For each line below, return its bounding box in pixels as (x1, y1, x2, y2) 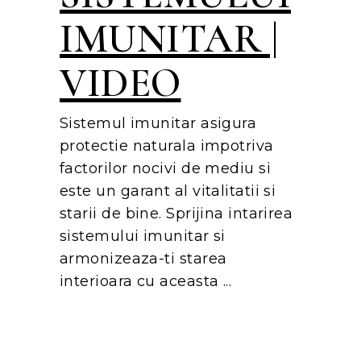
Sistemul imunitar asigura (60, 114, 257, 133)
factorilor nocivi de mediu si (60, 160, 272, 178)
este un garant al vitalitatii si (60, 182, 276, 201)
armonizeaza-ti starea (60, 250, 227, 268)
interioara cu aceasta (60, 272, 223, 291)
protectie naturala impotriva (60, 137, 274, 156)
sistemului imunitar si (60, 227, 226, 246)
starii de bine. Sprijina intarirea (60, 205, 293, 223)
